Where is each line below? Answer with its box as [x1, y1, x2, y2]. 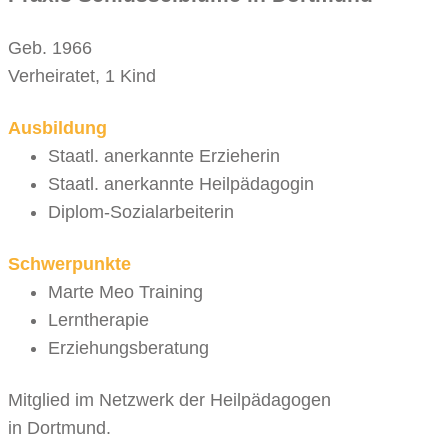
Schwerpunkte [8, 254, 131, 275]
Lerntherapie [48, 310, 149, 331]
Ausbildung [8, 118, 107, 139]
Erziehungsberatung [48, 338, 209, 359]
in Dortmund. [8, 418, 111, 439]
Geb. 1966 [8, 38, 92, 59]
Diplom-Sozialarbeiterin [48, 202, 234, 223]
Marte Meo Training [48, 282, 203, 303]
